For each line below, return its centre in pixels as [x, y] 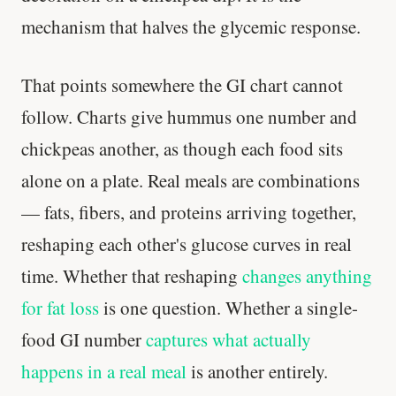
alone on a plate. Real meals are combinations [190, 180]
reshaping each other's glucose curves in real [187, 244]
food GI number [84, 339]
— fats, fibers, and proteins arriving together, [189, 212]
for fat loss [60, 307]
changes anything [307, 275]
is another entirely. [257, 371]
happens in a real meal [104, 371]
